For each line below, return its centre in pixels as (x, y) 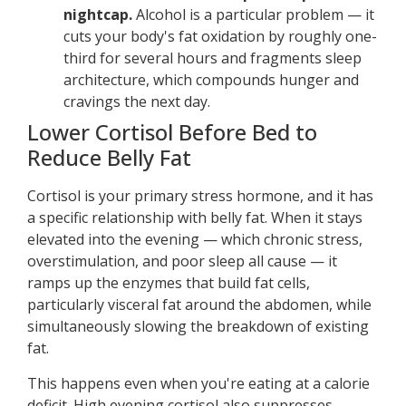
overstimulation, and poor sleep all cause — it (182, 261)
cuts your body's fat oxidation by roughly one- (220, 37)
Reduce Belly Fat (109, 158)
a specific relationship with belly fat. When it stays (195, 218)
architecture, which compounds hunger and (211, 80)
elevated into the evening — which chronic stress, (195, 240)
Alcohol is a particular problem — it (253, 15)
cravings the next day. (137, 102)
